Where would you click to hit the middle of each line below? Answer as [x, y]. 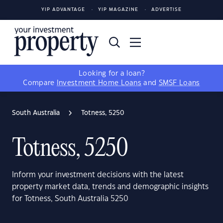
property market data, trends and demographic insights [110, 187]
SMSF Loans [179, 83]
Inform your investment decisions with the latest [98, 175]
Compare [40, 83]
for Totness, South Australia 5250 [70, 199]
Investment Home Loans [99, 83]
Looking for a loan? [111, 74]
